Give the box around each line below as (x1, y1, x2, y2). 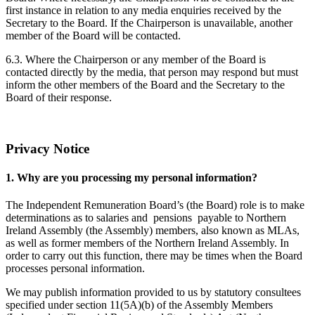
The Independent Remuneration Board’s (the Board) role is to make (6, 199, 304, 212)
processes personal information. (6, 262, 145, 275)
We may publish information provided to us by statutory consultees (6, 286, 301, 299)
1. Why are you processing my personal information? (6, 171, 263, 184)
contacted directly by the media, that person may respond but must (6, 65, 298, 78)
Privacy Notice (6, 141, 89, 156)
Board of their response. (6, 91, 112, 103)
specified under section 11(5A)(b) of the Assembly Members (6, 299, 273, 311)
